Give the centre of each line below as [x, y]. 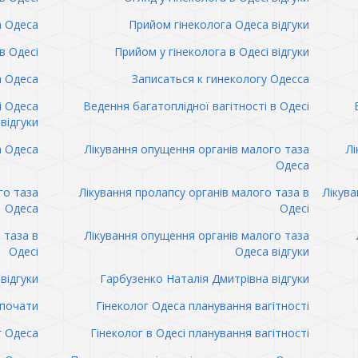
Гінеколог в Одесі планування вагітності [199, 333]
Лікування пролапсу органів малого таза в [194, 192]
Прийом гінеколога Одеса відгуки [219, 24]
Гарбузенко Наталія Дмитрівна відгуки [204, 278]
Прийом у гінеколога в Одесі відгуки [211, 52]
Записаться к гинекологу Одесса [220, 79]
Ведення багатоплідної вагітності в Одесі [196, 106]
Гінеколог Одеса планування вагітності [202, 306]
